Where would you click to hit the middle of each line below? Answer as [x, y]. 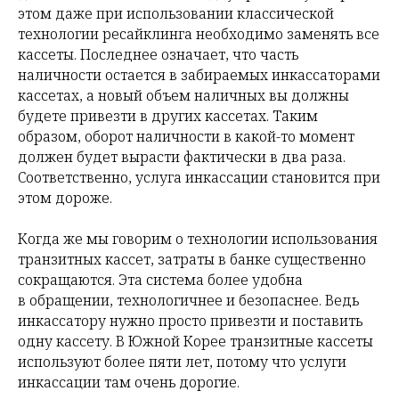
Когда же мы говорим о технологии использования [198, 239]
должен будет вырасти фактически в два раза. [182, 157]
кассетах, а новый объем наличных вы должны [183, 96]
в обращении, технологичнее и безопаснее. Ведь [188, 301]
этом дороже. [65, 198]
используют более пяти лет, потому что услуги [182, 362]
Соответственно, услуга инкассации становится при [199, 178]
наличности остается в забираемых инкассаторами [199, 75]
